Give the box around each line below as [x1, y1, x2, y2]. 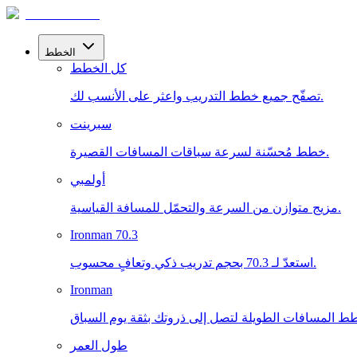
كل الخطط [70, 61, 127, 75]
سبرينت [70, 117, 112, 131]
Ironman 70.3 [70, 228, 138, 241]
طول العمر [70, 339, 127, 352]
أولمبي [70, 173, 105, 186]
